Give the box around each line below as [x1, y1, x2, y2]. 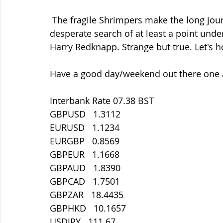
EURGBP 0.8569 [50, 135, 119, 147]
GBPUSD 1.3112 [50, 108, 120, 120]
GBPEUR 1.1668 [50, 148, 119, 160]
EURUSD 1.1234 [50, 121, 119, 133]
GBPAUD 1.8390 [50, 162, 120, 174]
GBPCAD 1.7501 [50, 175, 120, 187]
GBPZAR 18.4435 [50, 189, 123, 201]
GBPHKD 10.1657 [50, 202, 126, 214]
